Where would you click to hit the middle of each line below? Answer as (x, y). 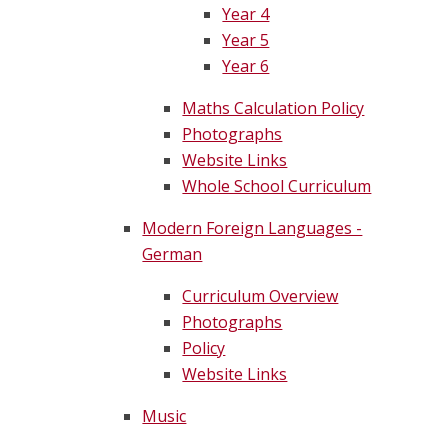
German (172, 254)
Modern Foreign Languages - (252, 228)
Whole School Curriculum (277, 186)
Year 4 (246, 14)
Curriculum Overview (260, 296)
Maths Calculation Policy (273, 108)
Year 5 (246, 40)
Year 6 (246, 66)
